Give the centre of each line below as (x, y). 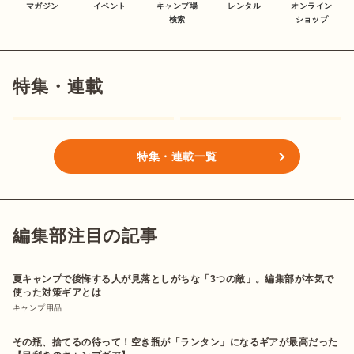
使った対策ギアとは (57, 293)
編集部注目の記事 (86, 236)
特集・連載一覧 (177, 157)
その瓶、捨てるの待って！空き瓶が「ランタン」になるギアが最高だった (175, 343)
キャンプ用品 (38, 308)
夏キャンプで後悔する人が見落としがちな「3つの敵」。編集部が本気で (173, 279)
